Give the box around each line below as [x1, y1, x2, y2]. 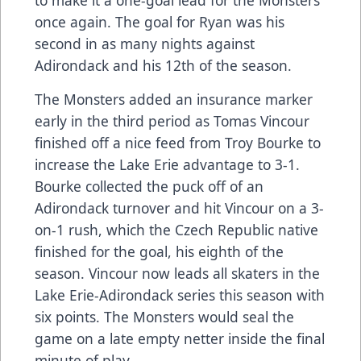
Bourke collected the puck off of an [35, 176, 263, 196]
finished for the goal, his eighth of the [35, 241, 284, 261]
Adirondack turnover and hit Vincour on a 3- [35, 197, 324, 218]
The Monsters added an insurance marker [35, 89, 313, 109]
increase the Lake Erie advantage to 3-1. [35, 154, 300, 174]
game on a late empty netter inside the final [35, 328, 325, 348]
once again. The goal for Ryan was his [35, 11, 284, 31]
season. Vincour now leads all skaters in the [35, 263, 320, 283]
